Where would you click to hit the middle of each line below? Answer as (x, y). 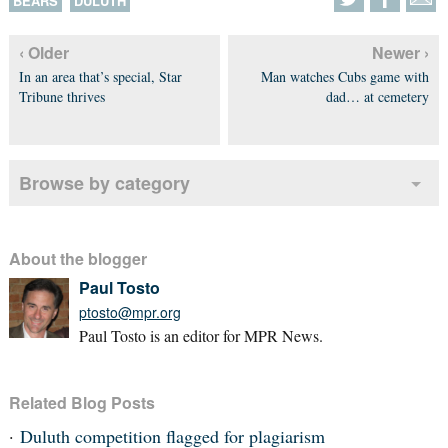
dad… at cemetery (378, 96)
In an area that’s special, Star (100, 76)
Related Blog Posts (81, 402)
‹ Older (43, 52)
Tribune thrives (61, 96)
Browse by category (104, 183)
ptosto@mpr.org (129, 312)
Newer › (401, 52)
